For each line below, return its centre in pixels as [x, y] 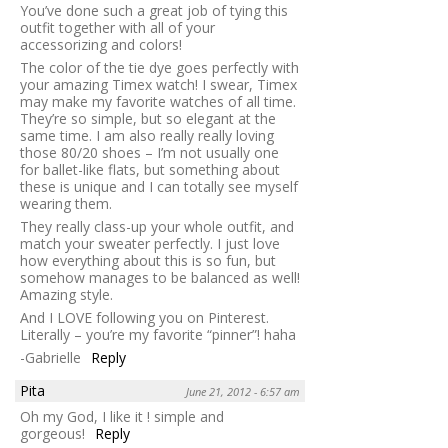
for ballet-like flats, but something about [150, 169]
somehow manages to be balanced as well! [160, 277]
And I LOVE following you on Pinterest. [144, 317]
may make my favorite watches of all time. [158, 101]
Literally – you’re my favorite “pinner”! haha [158, 334]
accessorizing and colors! [101, 44]
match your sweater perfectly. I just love [150, 243]
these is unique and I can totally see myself [159, 186]
